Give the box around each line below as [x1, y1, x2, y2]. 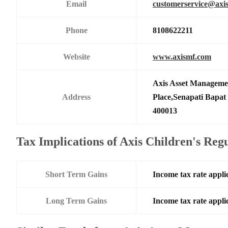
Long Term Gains [46, 196, 107, 205]
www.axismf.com [153, 52, 211, 61]
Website [63, 52, 90, 61]
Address [62, 92, 91, 101]
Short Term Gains [45, 169, 107, 179]
